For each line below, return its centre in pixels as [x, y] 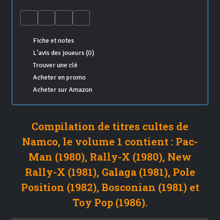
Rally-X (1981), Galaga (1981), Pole [110, 172]
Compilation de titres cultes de [110, 126]
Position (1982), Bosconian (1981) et [110, 187]
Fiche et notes [53, 41]
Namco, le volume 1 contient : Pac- [110, 142]
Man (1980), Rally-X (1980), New [110, 157]
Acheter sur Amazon [62, 90]
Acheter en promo [59, 78]
